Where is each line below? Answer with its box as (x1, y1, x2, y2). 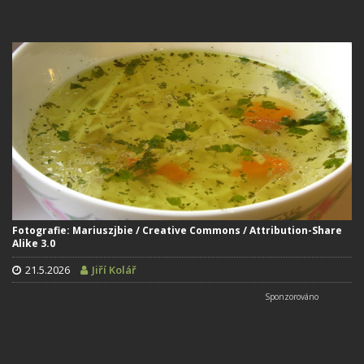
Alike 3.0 (12, 236, 55, 251)
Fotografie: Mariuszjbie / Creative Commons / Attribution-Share (12, 223, 342, 238)
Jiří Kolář (92, 262, 136, 278)
